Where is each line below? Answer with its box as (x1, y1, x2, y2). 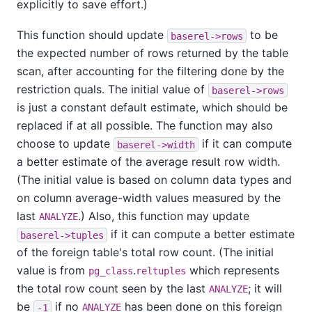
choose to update (17, 136, 114, 151)
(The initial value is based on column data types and (17, 173, 292, 187)
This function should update (17, 28, 167, 42)
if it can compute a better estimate (107, 227, 295, 242)
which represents (186, 263, 279, 278)
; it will (248, 281, 282, 296)
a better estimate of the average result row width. (17, 155, 280, 169)
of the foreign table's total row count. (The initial (17, 245, 274, 260)
